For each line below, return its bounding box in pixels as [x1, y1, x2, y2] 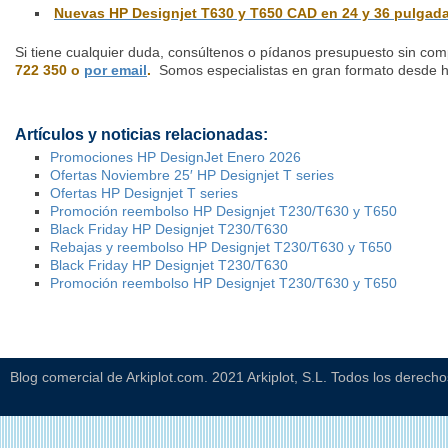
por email [84, 62, 147, 79]
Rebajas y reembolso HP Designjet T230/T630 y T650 [50, 239, 392, 256]
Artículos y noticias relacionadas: [15, 126, 268, 144]
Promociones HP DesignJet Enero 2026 [50, 149, 301, 166]
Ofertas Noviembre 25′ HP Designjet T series [50, 167, 334, 184]
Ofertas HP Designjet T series [50, 185, 238, 202]
